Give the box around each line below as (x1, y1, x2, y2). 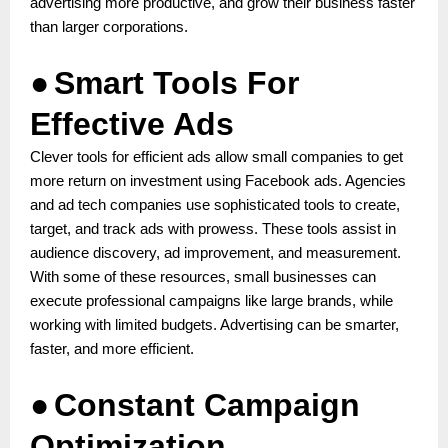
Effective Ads (30, 105, 234, 142)
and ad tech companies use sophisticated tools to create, (30, 196, 400, 213)
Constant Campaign (54, 386, 360, 423)
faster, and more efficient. (30, 340, 194, 357)
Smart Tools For (54, 64, 299, 101)
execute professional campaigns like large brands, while (30, 292, 393, 309)
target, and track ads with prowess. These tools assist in (30, 220, 396, 237)
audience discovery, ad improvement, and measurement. (30, 244, 401, 261)
